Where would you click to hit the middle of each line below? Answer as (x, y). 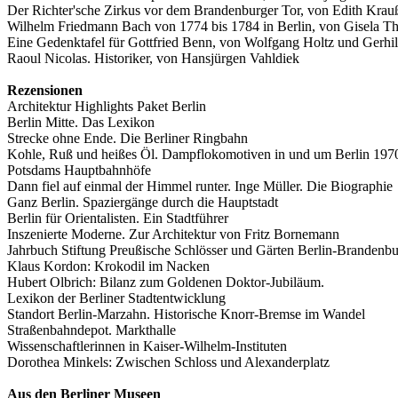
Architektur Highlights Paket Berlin (107, 107)
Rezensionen (45, 91)
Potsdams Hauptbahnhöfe (79, 171)
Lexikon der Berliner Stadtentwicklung (116, 298)
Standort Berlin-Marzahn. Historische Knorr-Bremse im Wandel (186, 314)
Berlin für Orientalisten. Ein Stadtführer (118, 219)
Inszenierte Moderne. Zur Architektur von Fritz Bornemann (173, 235)
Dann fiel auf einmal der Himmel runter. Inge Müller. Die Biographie (200, 187)
